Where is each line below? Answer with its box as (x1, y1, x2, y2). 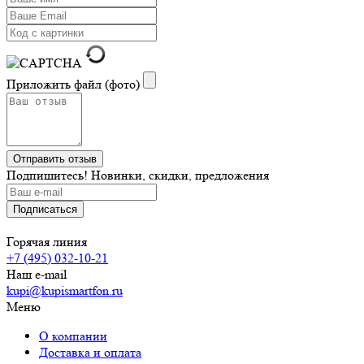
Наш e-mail (6, 266, 67, 282)
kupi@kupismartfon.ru (6, 282, 123, 298)
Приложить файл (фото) (6, 76, 140, 92)
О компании (39, 327, 107, 344)
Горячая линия (6, 233, 87, 249)
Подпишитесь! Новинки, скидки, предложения (6, 167, 269, 183)
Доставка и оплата (39, 344, 141, 360)
